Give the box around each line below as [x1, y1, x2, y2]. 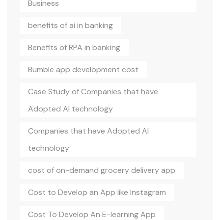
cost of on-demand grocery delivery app [28, 165, 175, 175]
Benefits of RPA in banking [28, 42, 120, 53]
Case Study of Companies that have [28, 86, 158, 97]
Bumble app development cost [28, 64, 138, 75]
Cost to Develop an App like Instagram [28, 187, 166, 197]
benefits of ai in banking [28, 20, 113, 30]
